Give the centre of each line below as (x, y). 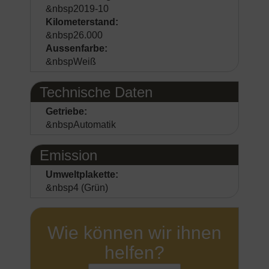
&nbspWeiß (71, 62)
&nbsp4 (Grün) (77, 188)
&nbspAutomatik (81, 125)
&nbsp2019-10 (77, 9)
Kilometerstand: (82, 22)
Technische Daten (96, 92)
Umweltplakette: (82, 174)
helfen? (134, 252)
